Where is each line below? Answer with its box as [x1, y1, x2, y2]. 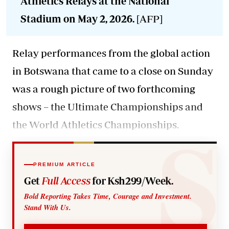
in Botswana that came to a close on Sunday [12, 64, 213, 77]
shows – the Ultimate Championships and [12, 100, 203, 112]
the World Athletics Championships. [12, 118, 179, 130]
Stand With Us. [24, 202, 72, 213]
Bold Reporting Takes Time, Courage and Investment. [24, 191, 192, 202]
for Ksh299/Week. [90, 175, 173, 187]
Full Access [41, 175, 90, 187]
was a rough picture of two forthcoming [12, 82, 195, 95]
